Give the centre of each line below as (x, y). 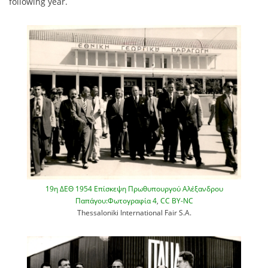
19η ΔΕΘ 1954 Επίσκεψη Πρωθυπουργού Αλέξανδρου (134, 188)
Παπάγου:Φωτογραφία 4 (116, 200)
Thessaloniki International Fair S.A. (134, 212)
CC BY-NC (176, 200)
